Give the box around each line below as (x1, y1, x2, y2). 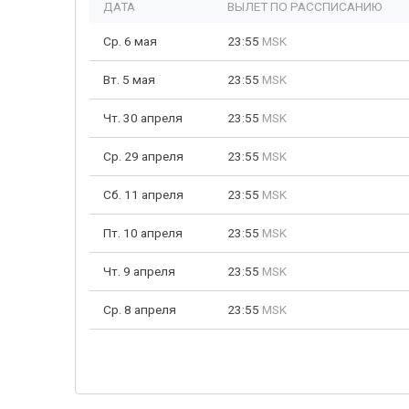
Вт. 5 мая (103, 72, 155, 87)
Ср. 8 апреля (103, 302, 176, 317)
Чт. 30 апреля (103, 110, 183, 125)
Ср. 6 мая (103, 34, 157, 48)
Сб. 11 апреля (103, 187, 184, 202)
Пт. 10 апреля (103, 225, 183, 240)
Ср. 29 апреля (103, 149, 184, 163)
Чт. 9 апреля (103, 264, 175, 278)
